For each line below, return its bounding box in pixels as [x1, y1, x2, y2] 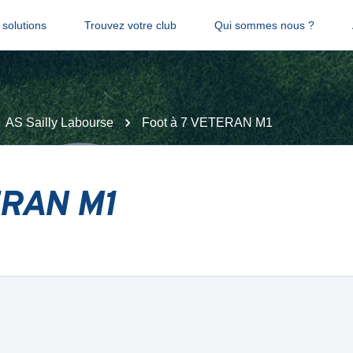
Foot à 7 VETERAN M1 [142, 116, 273, 129]
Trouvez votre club [84, 19, 176, 32]
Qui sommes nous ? [214, 19, 314, 32]
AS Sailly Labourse [6, 116, 113, 129]
